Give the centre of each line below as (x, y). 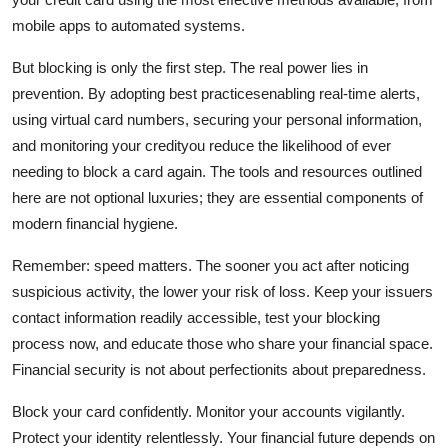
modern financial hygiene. (95, 223)
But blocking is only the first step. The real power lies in (190, 67)
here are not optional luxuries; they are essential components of (217, 197)
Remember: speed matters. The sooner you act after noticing (210, 265)
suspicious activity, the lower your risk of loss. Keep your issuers (222, 291)
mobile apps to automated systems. (128, 25)
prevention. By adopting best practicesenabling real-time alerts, (216, 93)
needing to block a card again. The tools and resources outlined (217, 171)
